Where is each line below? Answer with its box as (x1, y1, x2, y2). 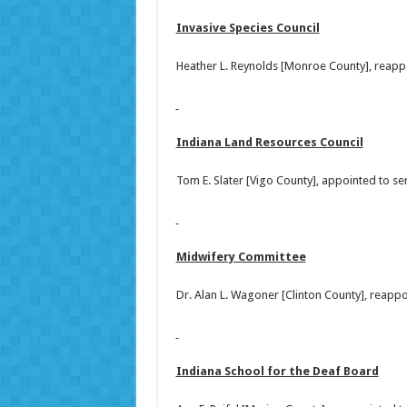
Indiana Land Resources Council (175, 135, 363, 150)
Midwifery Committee (175, 250, 306, 264)
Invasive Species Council (175, 21, 320, 35)
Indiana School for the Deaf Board (175, 364, 379, 379)
